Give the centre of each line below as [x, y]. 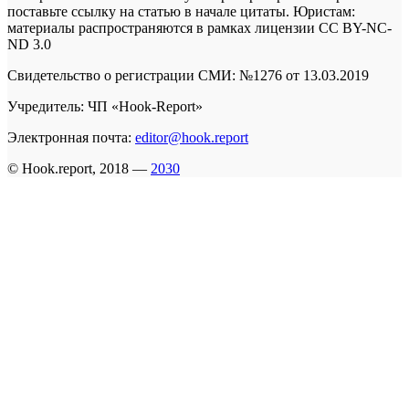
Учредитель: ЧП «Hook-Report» [105, 107]
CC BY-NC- [355, 28]
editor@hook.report [192, 138]
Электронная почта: [71, 138]
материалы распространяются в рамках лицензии [163, 28]
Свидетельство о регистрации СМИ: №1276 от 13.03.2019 [188, 76]
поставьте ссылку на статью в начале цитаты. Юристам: [181, 12]
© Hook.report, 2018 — [79, 169]
